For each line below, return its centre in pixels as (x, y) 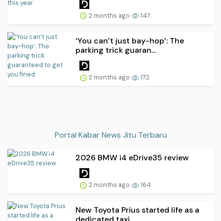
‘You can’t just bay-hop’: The (130, 40)
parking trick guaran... (116, 50)
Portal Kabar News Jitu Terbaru (110, 135)
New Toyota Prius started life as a (137, 210)
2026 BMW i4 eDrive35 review (132, 157)
